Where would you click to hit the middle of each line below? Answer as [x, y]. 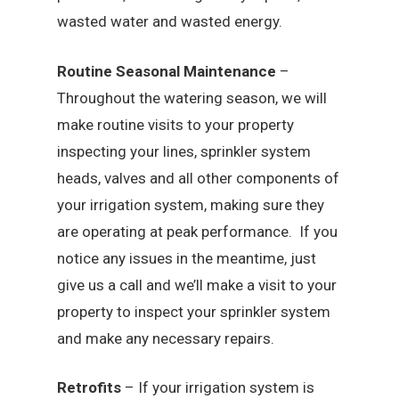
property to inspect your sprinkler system [194, 311]
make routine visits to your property [176, 124]
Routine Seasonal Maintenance [169, 71]
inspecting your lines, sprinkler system [184, 151]
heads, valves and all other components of [199, 178]
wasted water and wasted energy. [170, 22]
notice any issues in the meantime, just [187, 258]
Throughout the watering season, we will [192, 98]
